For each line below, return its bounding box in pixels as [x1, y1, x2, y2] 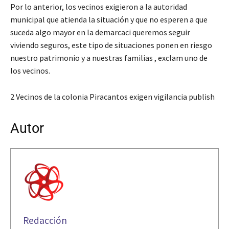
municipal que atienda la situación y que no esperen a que [10, 14, 208, 25]
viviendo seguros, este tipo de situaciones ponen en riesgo [10, 39, 212, 50]
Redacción [23, 214, 67, 226]
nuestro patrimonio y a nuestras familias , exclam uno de [10, 52, 208, 63]
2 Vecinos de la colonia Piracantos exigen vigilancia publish [10, 91, 215, 102]
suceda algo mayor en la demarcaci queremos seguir [10, 27, 190, 37]
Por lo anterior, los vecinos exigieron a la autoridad [10, 1, 187, 12]
